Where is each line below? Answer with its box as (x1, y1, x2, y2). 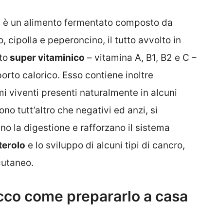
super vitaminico (8, 52, 85, 64)
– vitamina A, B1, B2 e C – (85, 52, 197, 64)
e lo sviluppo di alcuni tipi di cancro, (25, 140, 185, 151)
